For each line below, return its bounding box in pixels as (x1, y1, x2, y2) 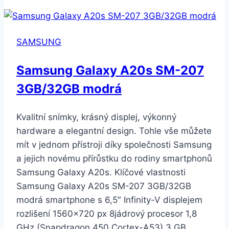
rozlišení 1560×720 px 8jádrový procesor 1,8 (16, 208, 197, 219)
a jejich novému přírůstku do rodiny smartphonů (16, 153, 212, 164)
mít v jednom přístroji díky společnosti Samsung (16, 139, 212, 150)
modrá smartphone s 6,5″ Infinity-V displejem (16, 194, 202, 205)
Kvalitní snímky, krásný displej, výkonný (16, 111, 176, 122)
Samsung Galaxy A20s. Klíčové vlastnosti (16, 167, 186, 177)
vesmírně (79, 39, 116, 50)
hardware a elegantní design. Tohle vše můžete (16, 125, 212, 136)
